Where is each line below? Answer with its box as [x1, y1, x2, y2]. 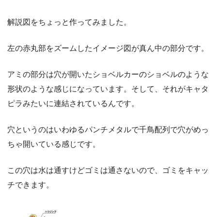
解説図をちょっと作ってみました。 [7, 17, 131, 26]
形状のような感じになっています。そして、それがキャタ [7, 84, 209, 93]
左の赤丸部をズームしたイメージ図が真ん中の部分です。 [7, 44, 209, 52]
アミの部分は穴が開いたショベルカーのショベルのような [7, 70, 209, 78]
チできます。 [7, 180, 54, 189]
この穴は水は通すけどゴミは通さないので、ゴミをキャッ [7, 166, 209, 174]
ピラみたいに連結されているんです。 [7, 99, 139, 108]
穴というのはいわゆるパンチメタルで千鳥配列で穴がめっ [7, 125, 209, 134]
